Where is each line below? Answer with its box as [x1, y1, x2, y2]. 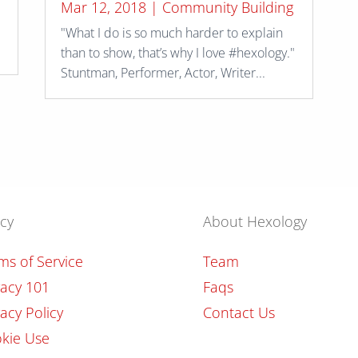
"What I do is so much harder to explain [60, 23, 283, 42]
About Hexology [202, 212, 307, 232]
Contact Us [202, 303, 275, 323]
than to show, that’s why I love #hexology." [60, 43, 295, 62]
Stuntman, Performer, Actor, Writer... [60, 63, 265, 82]
